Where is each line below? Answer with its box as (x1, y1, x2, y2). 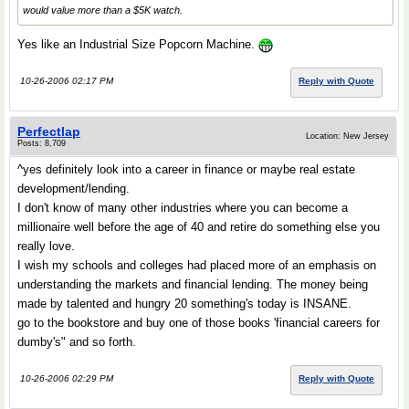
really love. (17, 239, 75, 253)
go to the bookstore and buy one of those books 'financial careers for (17, 316, 380, 330)
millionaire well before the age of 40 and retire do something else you (17, 220, 380, 234)
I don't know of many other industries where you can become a (17, 201, 348, 215)
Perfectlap (17, 124, 80, 139)
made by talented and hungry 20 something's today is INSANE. (17, 297, 351, 310)
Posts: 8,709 (17, 139, 66, 148)
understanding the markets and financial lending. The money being (17, 278, 368, 291)
